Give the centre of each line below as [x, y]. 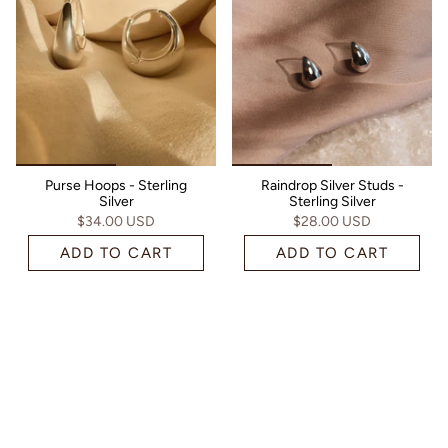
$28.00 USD [332, 221]
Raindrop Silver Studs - [332, 185]
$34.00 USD [116, 221]
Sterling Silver [332, 201]
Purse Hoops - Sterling [116, 185]
